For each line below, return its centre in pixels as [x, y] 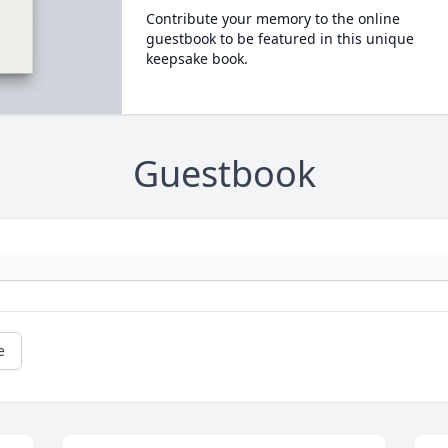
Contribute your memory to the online [272, 18]
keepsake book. [196, 58]
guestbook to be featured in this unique [279, 38]
